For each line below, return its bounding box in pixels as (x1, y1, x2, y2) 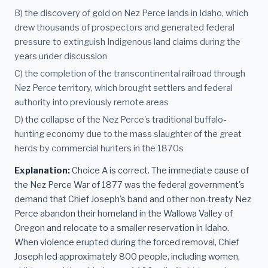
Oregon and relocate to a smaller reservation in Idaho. (14, 223, 229, 234)
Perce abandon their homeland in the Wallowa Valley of (14, 208, 233, 220)
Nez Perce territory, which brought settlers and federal (14, 82, 233, 93)
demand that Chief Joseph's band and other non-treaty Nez (14, 194, 251, 205)
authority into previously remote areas (14, 96, 169, 108)
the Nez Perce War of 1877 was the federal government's (14, 179, 245, 191)
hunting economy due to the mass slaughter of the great (14, 128, 242, 139)
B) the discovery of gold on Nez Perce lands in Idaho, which (14, 8, 248, 19)
